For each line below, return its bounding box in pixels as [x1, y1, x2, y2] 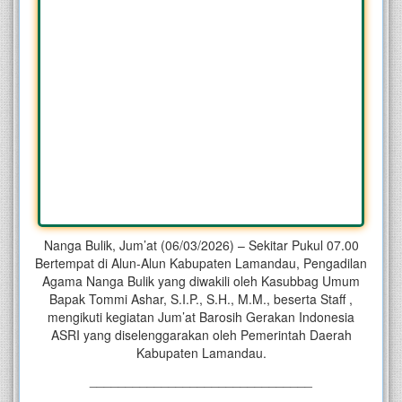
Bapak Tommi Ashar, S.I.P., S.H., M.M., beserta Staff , [49, 290, 353, 309]
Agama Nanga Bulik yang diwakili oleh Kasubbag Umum [42, 272, 360, 291]
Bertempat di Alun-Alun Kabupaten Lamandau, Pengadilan [35, 254, 367, 273]
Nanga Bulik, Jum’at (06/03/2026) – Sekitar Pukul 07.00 [43, 236, 359, 255]
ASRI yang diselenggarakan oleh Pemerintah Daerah [50, 326, 352, 345]
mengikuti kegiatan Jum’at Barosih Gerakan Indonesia [48, 308, 354, 327]
